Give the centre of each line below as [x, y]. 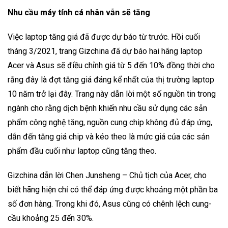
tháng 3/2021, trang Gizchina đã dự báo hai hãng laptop [105, 51]
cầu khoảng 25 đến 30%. [51, 218]
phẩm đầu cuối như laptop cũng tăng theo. [82, 151]
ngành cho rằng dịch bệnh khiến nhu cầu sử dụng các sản [107, 108]
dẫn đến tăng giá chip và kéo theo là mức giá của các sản [109, 136]
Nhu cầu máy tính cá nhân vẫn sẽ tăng [79, 12]
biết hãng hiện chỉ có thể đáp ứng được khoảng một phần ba [113, 189]
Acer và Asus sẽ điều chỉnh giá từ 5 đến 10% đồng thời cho [111, 65]
